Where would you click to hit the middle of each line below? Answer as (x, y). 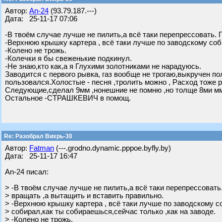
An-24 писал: (27, 172)
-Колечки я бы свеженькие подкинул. (68, 58)
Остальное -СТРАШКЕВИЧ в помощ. (68, 98)
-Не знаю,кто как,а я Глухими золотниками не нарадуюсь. (103, 66)
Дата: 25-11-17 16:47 (41, 156)
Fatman (42, 148)
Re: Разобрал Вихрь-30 (37, 136)
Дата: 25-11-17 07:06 (41, 19)
